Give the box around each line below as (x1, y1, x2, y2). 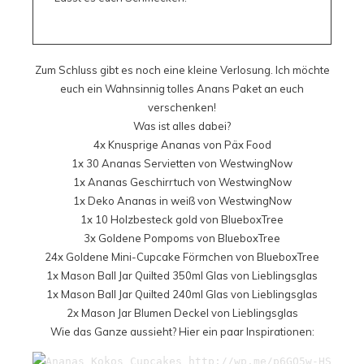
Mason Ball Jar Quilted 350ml (61, 269, 203, 283)
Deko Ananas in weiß (87, 194, 195, 208)
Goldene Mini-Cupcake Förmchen (66, 250, 233, 264)
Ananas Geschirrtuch (87, 175, 195, 189)
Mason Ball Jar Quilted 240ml (61, 288, 203, 301)
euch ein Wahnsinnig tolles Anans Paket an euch (60, 82, 304, 96)
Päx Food (223, 138, 271, 152)
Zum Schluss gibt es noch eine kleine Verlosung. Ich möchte (34, 63, 330, 77)
